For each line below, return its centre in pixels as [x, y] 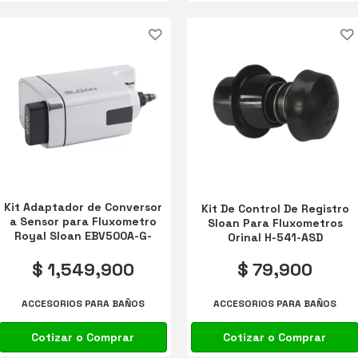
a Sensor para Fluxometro [83, 221]
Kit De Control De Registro [275, 208]
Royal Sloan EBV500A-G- [83, 235]
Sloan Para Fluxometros [275, 223]
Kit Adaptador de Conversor [83, 207]
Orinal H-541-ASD [275, 237]
